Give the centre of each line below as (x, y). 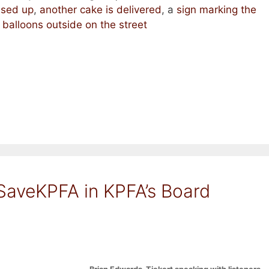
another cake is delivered (100, 10)
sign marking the (216, 10)
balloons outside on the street (74, 25)
